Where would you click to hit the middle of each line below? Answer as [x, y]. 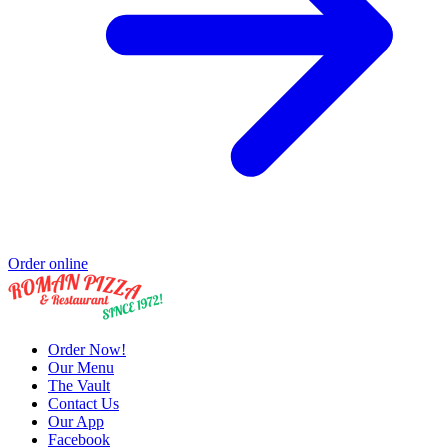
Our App [76, 422]
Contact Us [83, 404]
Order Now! [87, 350]
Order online [48, 264]
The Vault [79, 386]
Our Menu [81, 368]
